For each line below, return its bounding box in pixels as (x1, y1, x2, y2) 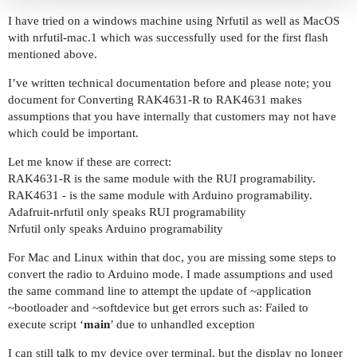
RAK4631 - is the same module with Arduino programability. (8, 189, 312, 202)
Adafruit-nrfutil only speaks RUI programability (8, 206, 246, 219)
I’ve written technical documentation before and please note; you (8, 76, 331, 90)
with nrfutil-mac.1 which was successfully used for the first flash (8, 31, 328, 45)
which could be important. (8, 127, 139, 140)
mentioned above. (8, 48, 97, 61)
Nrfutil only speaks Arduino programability (8, 222, 223, 236)
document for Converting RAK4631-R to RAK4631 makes (8, 93, 302, 107)
